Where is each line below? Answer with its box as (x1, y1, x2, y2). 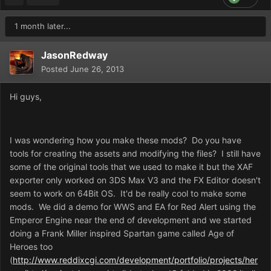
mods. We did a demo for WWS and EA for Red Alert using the (10, 201, 256, 212)
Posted (41, 64, 70, 74)
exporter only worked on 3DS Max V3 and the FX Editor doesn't (10, 174, 261, 185)
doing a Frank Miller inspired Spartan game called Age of (10, 227, 234, 238)
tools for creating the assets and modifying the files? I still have (10, 148, 261, 158)
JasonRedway (41, 48, 108, 61)
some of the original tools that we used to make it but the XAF (10, 161, 253, 172)
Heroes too (10, 241, 53, 252)
